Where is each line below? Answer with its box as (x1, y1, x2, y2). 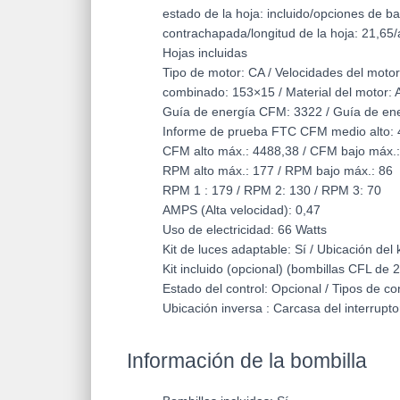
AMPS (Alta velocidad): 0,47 (162, 203, 321, 218)
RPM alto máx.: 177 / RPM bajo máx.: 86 (162, 163, 393, 179)
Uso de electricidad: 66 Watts (162, 222, 327, 237)
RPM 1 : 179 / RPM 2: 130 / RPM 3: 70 (162, 183, 381, 198)
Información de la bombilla (127, 349, 367, 373)
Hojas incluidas (162, 46, 247, 61)
